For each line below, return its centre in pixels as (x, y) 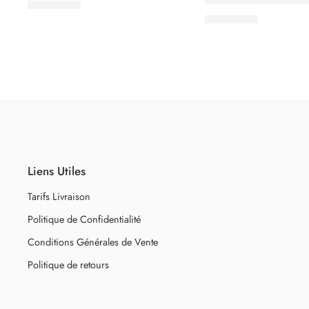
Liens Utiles (57, 171)
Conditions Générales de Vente (93, 242)
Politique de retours (68, 265)
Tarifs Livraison (59, 197)
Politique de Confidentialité (84, 219)
